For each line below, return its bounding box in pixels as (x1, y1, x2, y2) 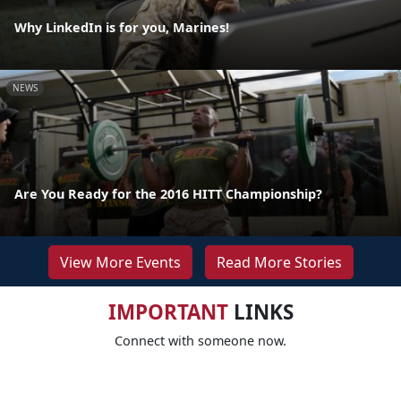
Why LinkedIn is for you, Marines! (14, 18, 229, 36)
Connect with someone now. (115, 331, 286, 349)
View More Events (59, 252, 181, 272)
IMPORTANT (107, 297, 228, 326)
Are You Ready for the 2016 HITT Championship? (14, 184, 322, 202)
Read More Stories (216, 252, 342, 272)
